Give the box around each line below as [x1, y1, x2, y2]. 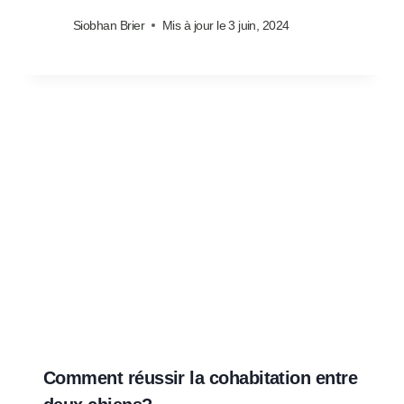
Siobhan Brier [73, 18, 144, 33]
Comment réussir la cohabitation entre [43, 368, 358, 389]
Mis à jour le [161, 18, 225, 33]
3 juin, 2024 [228, 18, 289, 33]
